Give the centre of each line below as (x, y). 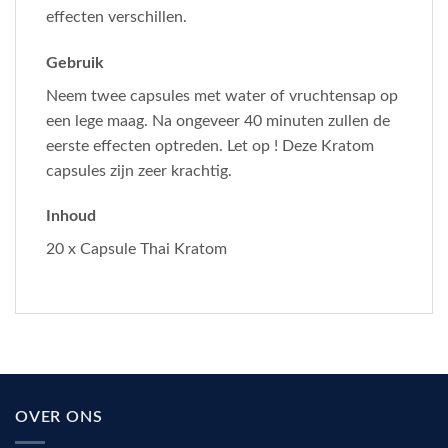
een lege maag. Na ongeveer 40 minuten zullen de (218, 120)
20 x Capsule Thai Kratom (136, 249)
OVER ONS (59, 417)
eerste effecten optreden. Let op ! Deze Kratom (210, 145)
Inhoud (71, 216)
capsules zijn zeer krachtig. (139, 170)
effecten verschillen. (116, 16)
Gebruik (75, 62)
